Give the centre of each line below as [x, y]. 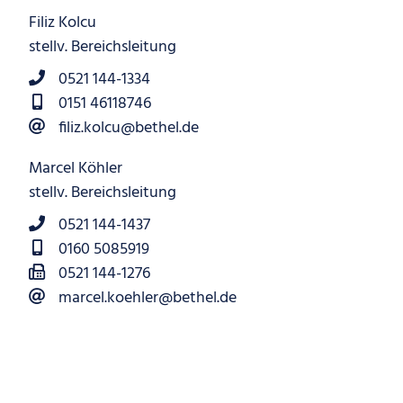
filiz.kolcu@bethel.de [128, 128]
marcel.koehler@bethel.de [147, 298]
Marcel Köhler [76, 169]
